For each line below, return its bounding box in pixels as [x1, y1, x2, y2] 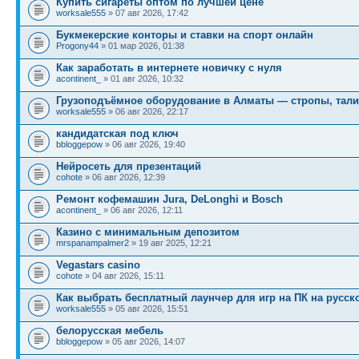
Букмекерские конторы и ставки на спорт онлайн [56, 29, 313, 41]
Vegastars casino [56, 259, 140, 271]
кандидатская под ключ [56, 127, 179, 139]
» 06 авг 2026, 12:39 [83, 172, 165, 182]
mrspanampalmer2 [56, 238, 129, 248]
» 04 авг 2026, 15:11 [83, 271, 164, 280]
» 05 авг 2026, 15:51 [106, 304, 188, 313]
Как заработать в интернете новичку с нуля [56, 62, 282, 74]
